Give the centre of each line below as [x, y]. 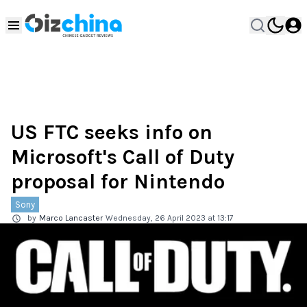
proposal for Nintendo [118, 182]
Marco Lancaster [71, 218]
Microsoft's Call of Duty [123, 157]
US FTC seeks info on [112, 132]
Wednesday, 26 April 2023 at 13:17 [170, 218]
